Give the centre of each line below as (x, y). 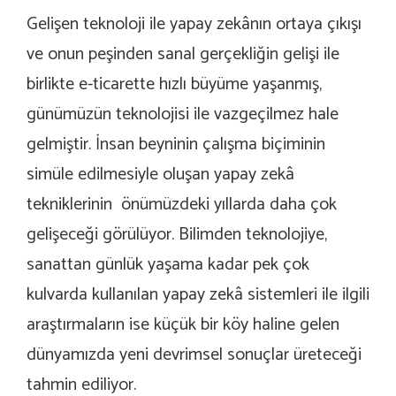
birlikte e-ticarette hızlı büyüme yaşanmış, (174, 85)
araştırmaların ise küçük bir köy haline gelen (183, 325)
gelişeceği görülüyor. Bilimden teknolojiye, (177, 235)
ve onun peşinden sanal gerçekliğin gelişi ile (183, 55)
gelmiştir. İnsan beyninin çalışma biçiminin (176, 145)
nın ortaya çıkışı (306, 25)
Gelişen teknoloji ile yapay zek (134, 25)
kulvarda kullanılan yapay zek (130, 295)
